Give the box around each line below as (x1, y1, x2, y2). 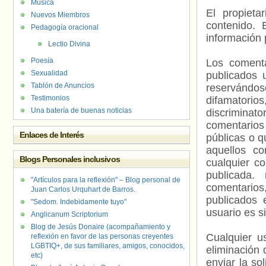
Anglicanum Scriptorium (31, 210, 108, 218)
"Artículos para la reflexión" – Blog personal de (31, 176, 180, 184)
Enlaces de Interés (20, 130, 84, 140)
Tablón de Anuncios (31, 81, 94, 90)
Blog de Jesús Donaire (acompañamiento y (31, 223, 170, 231)
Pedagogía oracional (31, 23, 99, 31)
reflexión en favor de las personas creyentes (31, 232, 173, 240)
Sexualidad (31, 69, 68, 77)
